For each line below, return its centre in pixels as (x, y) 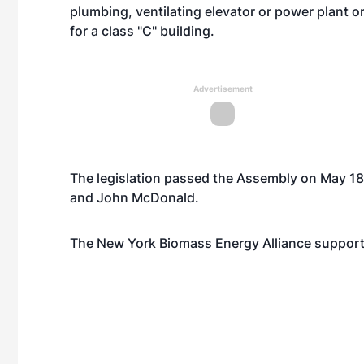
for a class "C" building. (142, 31)
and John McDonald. (134, 197)
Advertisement (223, 89)
